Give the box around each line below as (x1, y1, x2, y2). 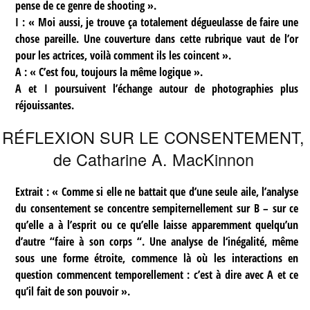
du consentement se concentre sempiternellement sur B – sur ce (15, 201, 299, 217)
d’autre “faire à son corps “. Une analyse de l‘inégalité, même (15, 234, 299, 250)
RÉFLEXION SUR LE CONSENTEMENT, (2, 125, 305, 149)
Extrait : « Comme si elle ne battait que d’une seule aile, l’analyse (15, 184, 299, 200)
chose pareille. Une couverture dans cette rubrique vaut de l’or (15, 30, 299, 46)
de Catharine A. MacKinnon (53, 147, 254, 172)
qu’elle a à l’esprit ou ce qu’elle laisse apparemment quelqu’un (15, 217, 299, 233)
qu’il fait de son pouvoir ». (15, 284, 131, 300)
